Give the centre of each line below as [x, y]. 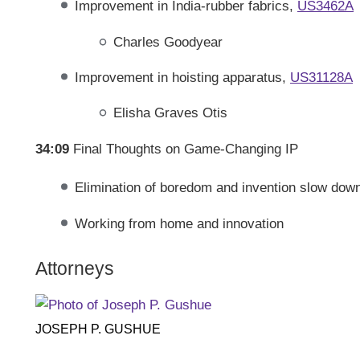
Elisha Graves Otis [171, 113]
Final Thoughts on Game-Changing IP [184, 148]
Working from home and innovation [179, 223]
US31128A [321, 77]
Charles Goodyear [168, 41]
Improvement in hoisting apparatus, [182, 77]
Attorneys [75, 269]
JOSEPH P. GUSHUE [98, 329]
